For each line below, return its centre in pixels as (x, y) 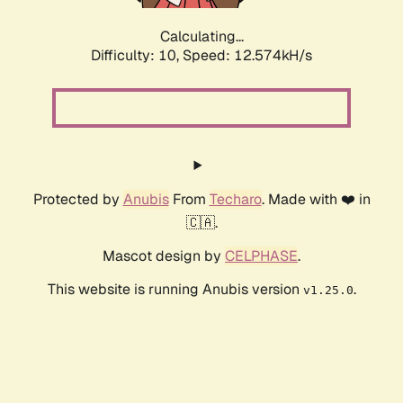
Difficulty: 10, (137, 56)
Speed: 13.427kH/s (247, 56)
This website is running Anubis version (175, 290)
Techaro (235, 200)
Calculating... (201, 37)
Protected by (78, 200)
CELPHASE (261, 256)
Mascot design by (164, 256)
